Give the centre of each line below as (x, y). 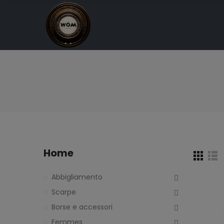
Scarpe (64, 192)
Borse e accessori (82, 207)
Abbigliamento (77, 177)
